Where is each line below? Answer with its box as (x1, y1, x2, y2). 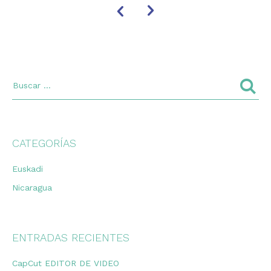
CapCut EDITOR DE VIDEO (12, 258, 119, 268)
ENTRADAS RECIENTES (12, 230, 129, 244)
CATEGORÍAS (12, 136, 76, 149)
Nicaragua (12, 182, 52, 192)
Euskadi (12, 163, 43, 174)
